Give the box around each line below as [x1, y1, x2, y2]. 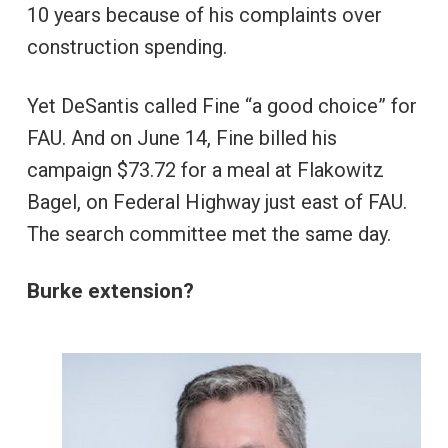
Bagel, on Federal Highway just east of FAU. [26, 189, 407, 214]
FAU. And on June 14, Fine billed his [26, 125, 337, 150]
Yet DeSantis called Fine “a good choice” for [26, 93, 417, 118]
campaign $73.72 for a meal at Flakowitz [26, 157, 384, 182]
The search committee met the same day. [26, 221, 391, 246]
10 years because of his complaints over [26, 2, 382, 27]
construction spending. [26, 34, 227, 59]
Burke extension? [26, 278, 194, 303]
